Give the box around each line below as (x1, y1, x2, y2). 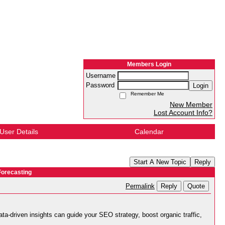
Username (86, 72, 118, 79)
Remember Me (128, 91, 164, 96)
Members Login (127, 61, 171, 68)
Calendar (135, 128, 164, 136)
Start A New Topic (134, 158, 186, 166)
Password (86, 82, 117, 89)
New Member (170, 100, 212, 108)
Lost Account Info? (154, 108, 212, 117)
